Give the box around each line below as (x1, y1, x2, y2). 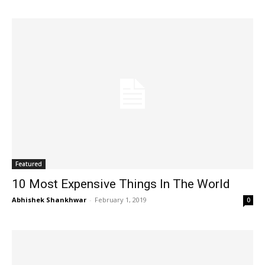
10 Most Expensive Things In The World (12, 177, 230, 192)
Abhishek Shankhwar (12, 195, 86, 205)
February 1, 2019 (95, 195, 147, 205)
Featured (15, 160, 42, 169)
